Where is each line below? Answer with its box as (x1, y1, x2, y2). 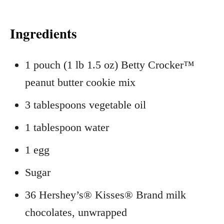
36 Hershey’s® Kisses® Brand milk (25, 188, 186, 201)
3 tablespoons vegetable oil (25, 98, 146, 111)
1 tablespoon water (25, 120, 109, 133)
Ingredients (10, 23, 77, 43)
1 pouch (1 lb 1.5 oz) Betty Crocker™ (25, 58, 194, 71)
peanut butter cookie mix (25, 75, 135, 88)
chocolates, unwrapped (25, 205, 127, 218)
